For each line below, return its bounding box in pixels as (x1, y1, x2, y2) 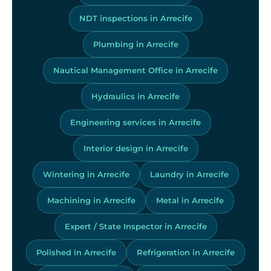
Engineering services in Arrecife (70, 117, 201, 127)
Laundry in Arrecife (149, 169, 229, 179)
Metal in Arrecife (156, 195, 224, 205)
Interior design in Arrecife (83, 143, 188, 153)
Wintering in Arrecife (42, 169, 129, 179)
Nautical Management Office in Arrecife (53, 65, 218, 75)
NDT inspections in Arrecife (79, 13, 192, 23)
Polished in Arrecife (36, 247, 116, 257)
